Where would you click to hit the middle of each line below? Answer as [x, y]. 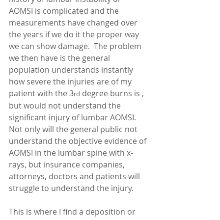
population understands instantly [72, 70]
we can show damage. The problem [76, 46]
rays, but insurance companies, [68, 165]
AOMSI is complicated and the [65, 11]
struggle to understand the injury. [72, 188]
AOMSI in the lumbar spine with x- [71, 153]
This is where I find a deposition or [73, 212]
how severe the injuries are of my [71, 82]
